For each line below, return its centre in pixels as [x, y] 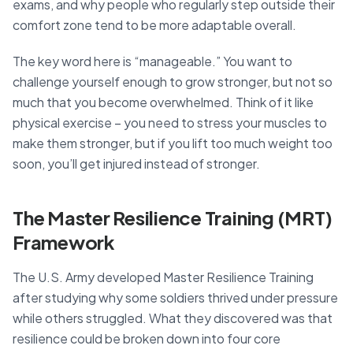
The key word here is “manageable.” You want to [152, 61]
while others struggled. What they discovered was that [173, 318]
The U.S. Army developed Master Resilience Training [163, 277]
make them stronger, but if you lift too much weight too [173, 143]
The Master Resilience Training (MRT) [173, 217]
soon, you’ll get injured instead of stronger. [136, 163]
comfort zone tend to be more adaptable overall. [154, 24]
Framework [64, 242]
